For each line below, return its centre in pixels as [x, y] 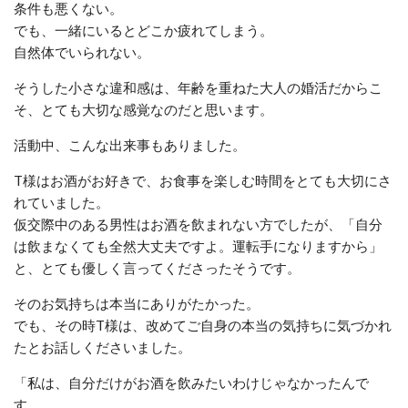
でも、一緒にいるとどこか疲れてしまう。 [143, 30]
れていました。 [61, 202]
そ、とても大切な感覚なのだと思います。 [143, 109]
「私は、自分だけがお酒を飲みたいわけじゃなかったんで [191, 382]
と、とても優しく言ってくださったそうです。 [157, 267]
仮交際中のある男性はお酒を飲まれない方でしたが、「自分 [198, 224]
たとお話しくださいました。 [102, 347]
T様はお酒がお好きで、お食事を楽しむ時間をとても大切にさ [203, 180]
